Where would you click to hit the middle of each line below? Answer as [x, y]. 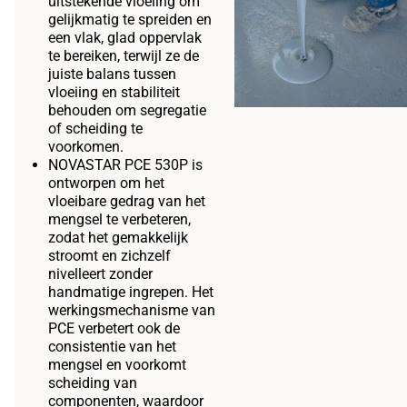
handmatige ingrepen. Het [131, 292]
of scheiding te [95, 128]
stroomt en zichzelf [109, 255]
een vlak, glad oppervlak [125, 37]
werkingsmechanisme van [132, 310]
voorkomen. [86, 146]
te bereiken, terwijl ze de [124, 55]
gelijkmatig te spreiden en [130, 19]
